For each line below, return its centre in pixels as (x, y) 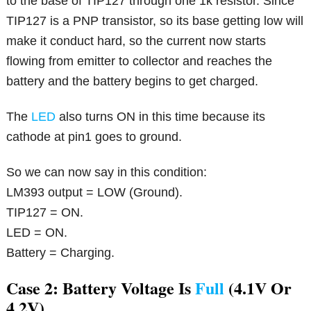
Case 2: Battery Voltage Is (101, 287)
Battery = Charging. (61, 252)
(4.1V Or (258, 287)
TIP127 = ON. (45, 212)
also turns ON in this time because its (161, 116)
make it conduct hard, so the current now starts (136, 41)
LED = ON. (37, 232)
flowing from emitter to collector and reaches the (140, 61)
